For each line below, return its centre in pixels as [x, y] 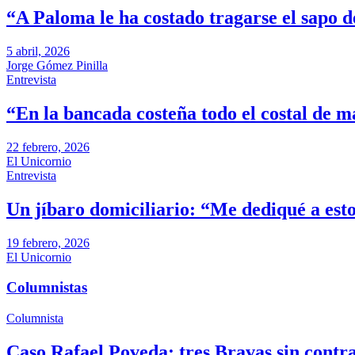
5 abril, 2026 [38, 51]
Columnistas [47, 288]
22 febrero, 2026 [48, 147]
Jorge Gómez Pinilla [57, 65]
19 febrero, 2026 [48, 242]
